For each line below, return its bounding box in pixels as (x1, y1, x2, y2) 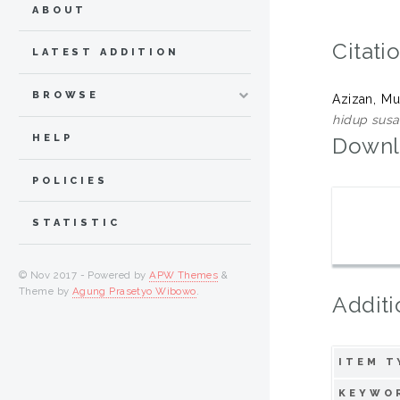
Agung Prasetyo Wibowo (71, 285, 196, 298)
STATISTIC (32, 217, 121, 229)
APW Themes (149, 269, 219, 282)
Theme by (19, 285, 72, 298)
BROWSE (32, 89, 100, 102)
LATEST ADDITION (32, 46, 179, 59)
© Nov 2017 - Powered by (19, 269, 150, 282)
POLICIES (32, 174, 108, 187)
